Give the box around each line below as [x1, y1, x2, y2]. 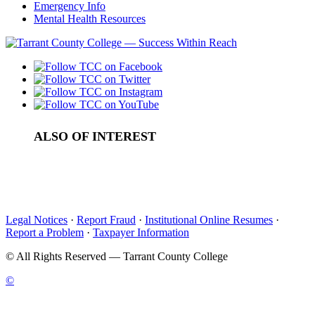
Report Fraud [77, 213, 136, 226]
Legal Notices [6, 213, 67, 226]
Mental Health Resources [34, 12, 146, 25]
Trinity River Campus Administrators [34, 186, 198, 199]
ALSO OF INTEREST [34, 129, 156, 143]
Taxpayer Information [93, 226, 189, 238]
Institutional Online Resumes [145, 213, 273, 226]
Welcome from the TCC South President [34, 169, 213, 182]
